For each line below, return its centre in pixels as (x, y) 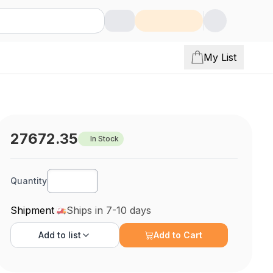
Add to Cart (178, 235)
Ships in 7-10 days (109, 210)
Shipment (33, 210)
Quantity (29, 181)
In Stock (105, 139)
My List (220, 57)
